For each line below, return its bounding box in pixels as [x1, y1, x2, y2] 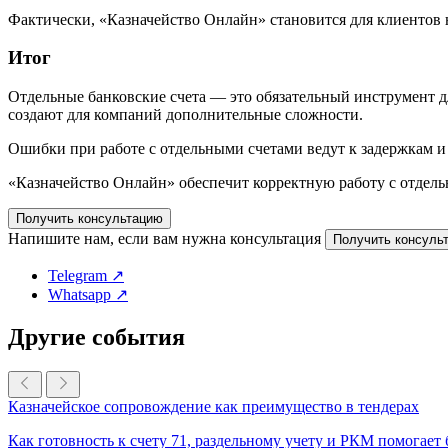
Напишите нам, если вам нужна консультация [8, 229, 321, 247]
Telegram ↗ [48, 266, 124, 284]
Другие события [8, 323, 185, 350]
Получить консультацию [16, 210, 163, 226]
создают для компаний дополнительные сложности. [8, 105, 363, 123]
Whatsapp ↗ [48, 285, 128, 303]
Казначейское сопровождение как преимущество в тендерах [8, 397, 419, 415]
